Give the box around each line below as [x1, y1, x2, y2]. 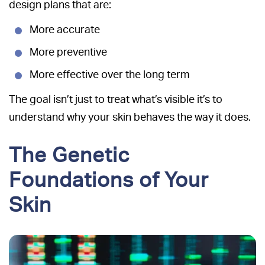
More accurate [30, 22, 100, 35]
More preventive [30, 45, 107, 58]
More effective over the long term [30, 67, 190, 80]
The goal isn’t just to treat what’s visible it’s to [9, 92, 222, 105]
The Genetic [9, 142, 130, 167]
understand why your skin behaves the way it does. [9, 110, 251, 123]
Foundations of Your [9, 167, 209, 192]
